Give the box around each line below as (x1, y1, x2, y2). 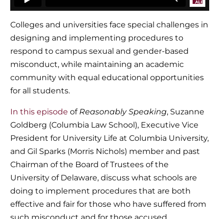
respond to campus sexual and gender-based (10, 46, 189, 56)
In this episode (10, 107, 68, 116)
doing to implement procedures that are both (10, 186, 191, 196)
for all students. (10, 86, 70, 95)
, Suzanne (166, 107, 204, 116)
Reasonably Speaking (79, 107, 167, 116)
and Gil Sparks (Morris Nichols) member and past (10, 147, 200, 156)
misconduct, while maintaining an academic (10, 60, 184, 69)
